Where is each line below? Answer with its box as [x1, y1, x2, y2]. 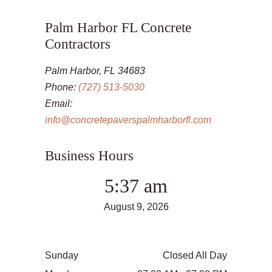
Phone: [45, 81, 78, 92]
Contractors [45, 35, 110, 52]
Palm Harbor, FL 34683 [45, 65, 145, 76]
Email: [45, 98, 72, 109]
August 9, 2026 [103, 201, 169, 212]
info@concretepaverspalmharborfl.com [45, 114, 211, 125]
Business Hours [45, 147, 134, 163]
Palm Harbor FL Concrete [45, 19, 191, 35]
